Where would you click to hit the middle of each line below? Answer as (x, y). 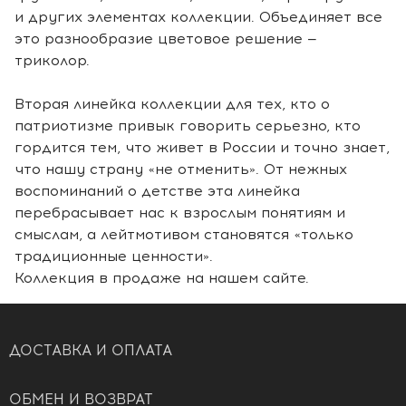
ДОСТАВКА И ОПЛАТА (91, 350)
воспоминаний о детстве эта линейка (157, 190)
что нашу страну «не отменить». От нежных (181, 169)
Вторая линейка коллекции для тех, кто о (172, 103)
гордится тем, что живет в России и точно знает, (202, 147)
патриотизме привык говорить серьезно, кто (188, 125)
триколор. (52, 60)
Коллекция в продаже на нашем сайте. (162, 277)
